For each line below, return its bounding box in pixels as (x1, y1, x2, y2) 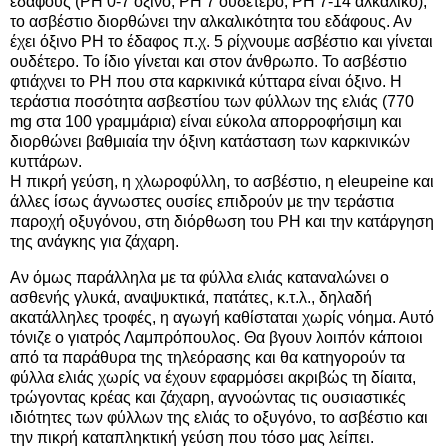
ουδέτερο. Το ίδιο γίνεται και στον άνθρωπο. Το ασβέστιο (10, 53, 407, 71)
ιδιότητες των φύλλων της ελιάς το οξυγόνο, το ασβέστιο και (10, 409, 428, 426)
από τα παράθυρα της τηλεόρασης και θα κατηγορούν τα (10, 349, 405, 366)
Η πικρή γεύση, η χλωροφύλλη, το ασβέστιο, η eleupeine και (10, 173, 434, 191)
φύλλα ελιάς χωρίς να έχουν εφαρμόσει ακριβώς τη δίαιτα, (10, 369, 416, 386)
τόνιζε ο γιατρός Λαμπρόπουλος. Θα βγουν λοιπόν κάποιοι (10, 329, 423, 346)
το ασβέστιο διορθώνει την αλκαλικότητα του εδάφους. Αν (10, 13, 412, 31)
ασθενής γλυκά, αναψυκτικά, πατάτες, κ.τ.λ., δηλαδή (10, 289, 372, 306)
